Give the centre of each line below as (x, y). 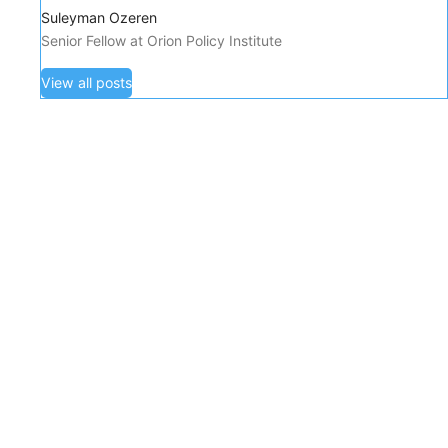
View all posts (86, 82)
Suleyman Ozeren (99, 17)
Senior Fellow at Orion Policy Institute (161, 40)
